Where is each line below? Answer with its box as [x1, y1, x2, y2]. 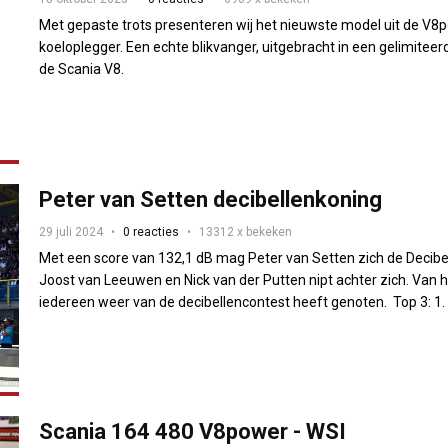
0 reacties [123, 224, 180, 239]
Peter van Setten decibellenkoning [39, 186, 383, 212]
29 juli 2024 [39, 224, 104, 239]
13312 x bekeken [199, 224, 293, 239]
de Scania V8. [39, 60, 125, 77]
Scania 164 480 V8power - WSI [39, 419, 347, 445]
